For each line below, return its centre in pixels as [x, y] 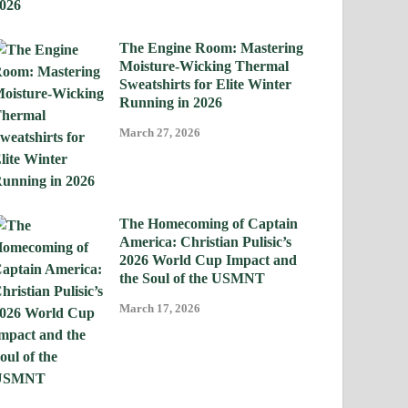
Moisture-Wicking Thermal [204, 66]
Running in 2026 [171, 103]
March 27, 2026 [160, 133]
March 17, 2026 [160, 309]
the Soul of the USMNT [193, 279]
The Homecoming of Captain [209, 224]
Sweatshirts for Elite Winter [206, 85]
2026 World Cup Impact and [209, 260]
